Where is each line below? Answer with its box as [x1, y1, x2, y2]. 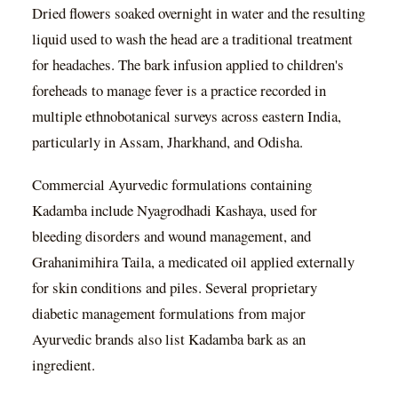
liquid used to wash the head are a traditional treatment [32, 28, 353, 49]
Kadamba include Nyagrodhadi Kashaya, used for [32, 200, 317, 221]
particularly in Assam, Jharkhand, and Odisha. [32, 131, 303, 152]
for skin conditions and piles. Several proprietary [32, 277, 317, 298]
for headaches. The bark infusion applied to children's [32, 53, 344, 75]
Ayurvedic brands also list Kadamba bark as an [32, 329, 306, 350]
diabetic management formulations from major [32, 303, 306, 324]
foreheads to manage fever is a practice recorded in [32, 79, 326, 100]
